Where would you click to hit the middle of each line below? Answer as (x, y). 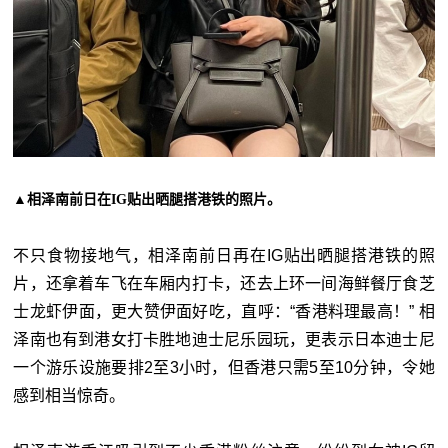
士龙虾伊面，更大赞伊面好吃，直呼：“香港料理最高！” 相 (224, 311)
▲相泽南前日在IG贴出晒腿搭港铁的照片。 (147, 199)
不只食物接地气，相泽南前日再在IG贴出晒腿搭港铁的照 (224, 255)
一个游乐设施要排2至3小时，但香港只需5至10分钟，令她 (224, 367)
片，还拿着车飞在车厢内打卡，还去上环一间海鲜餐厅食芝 (224, 283)
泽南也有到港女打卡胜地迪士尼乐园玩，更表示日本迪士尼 (224, 339)
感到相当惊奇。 (69, 395)
